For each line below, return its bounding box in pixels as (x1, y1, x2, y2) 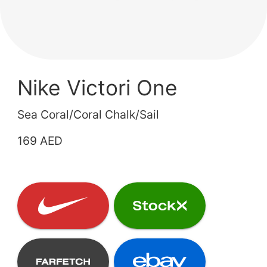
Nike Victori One (17, 75, 178, 101)
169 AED (17, 133, 63, 148)
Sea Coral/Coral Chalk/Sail (17, 107, 160, 122)
